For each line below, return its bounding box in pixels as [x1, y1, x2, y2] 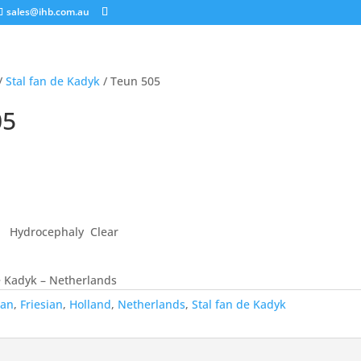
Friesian [19, 297, 63, 312]
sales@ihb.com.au [6, 5, 89, 19]
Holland [68, 297, 111, 312]
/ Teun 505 [99, 73, 160, 89]
